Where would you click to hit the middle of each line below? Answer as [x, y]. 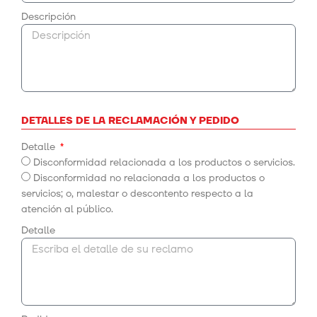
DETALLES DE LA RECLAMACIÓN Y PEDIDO [130, 121]
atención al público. [67, 209]
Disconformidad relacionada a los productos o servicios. [164, 163]
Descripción [48, 17]
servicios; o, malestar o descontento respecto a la [137, 194]
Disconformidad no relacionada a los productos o [149, 178]
